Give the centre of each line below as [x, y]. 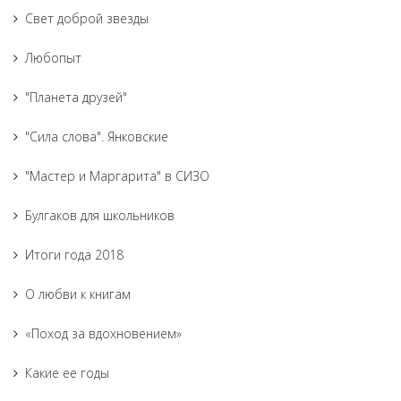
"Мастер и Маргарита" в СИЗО [117, 176]
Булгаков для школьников [100, 215]
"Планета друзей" [76, 97]
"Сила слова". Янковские [97, 137]
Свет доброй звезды [87, 18]
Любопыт [53, 58]
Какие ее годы [67, 373]
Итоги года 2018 [74, 255]
